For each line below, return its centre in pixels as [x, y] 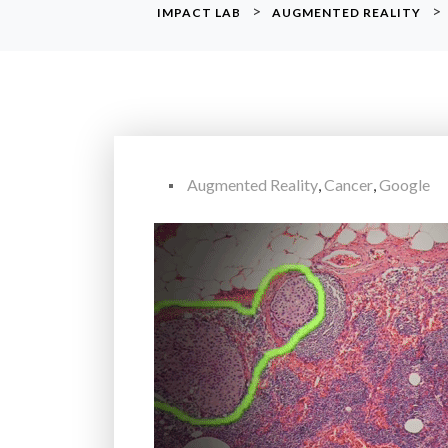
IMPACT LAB [199, 12]
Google [404, 184]
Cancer [348, 184]
